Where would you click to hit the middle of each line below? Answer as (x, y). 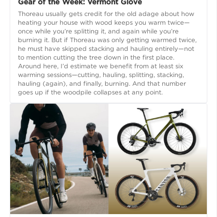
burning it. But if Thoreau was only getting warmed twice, (107, 40)
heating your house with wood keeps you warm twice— (104, 23)
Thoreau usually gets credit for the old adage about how (106, 14)
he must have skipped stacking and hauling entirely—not (106, 49)
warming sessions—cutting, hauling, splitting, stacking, (101, 75)
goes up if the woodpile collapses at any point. (90, 92)
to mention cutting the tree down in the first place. (96, 57)
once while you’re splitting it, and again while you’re (98, 31)
